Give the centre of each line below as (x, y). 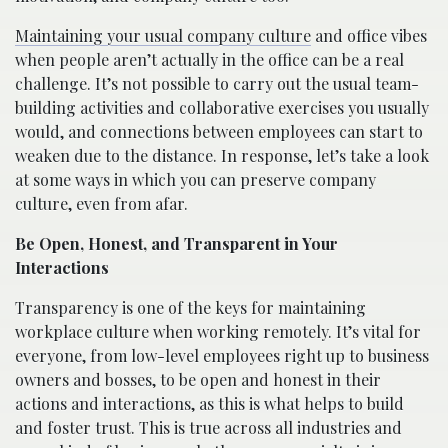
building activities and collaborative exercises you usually (222, 107)
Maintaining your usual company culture (163, 35)
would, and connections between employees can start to (219, 131)
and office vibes (369, 35)
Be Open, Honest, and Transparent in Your (176, 243)
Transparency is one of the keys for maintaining (190, 307)
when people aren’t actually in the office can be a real (209, 59)
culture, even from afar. (101, 203)
